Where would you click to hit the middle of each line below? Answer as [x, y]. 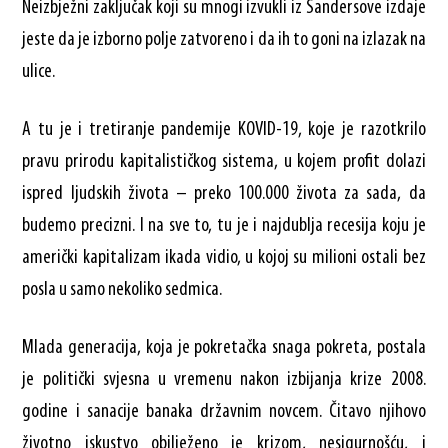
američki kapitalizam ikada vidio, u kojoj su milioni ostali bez [224, 257]
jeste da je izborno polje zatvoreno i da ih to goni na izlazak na [224, 39]
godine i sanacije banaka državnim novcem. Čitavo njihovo [224, 411]
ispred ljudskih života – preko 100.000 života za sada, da [224, 193]
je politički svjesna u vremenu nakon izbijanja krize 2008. [224, 379]
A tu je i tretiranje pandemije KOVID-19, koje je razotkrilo [224, 129]
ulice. [39, 71]
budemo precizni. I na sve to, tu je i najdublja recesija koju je [224, 225]
